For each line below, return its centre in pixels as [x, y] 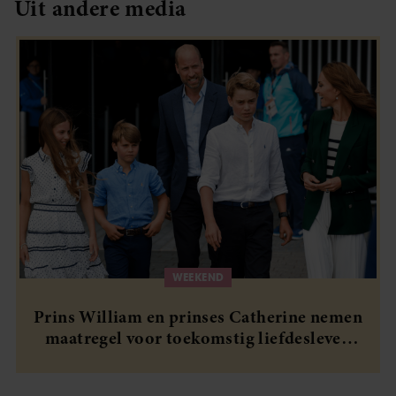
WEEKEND [198, 277]
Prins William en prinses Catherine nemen [198, 316]
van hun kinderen [198, 359]
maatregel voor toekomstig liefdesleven [198, 338]
